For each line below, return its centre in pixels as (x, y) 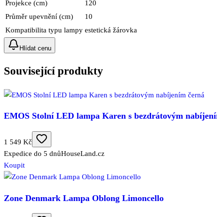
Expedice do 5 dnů (32, 153)
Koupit (14, 165)
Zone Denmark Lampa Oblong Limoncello (84, 198)
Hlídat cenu (35, 48)
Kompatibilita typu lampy (44, 30)
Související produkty (54, 71)
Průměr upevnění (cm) (39, 16)
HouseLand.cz (83, 153)
